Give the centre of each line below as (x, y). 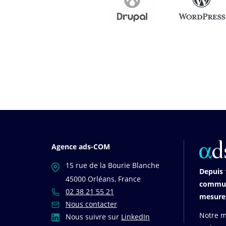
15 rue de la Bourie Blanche (111, 165)
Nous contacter (91, 204)
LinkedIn (135, 217)
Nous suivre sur (92, 217)
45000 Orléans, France (96, 179)
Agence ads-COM (81, 147)
